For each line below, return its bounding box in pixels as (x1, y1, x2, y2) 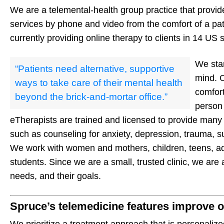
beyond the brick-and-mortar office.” (15, 91, 167, 102)
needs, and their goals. (10, 171, 101, 181)
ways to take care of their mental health (15, 77, 182, 88)
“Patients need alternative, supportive (15, 63, 174, 74)
